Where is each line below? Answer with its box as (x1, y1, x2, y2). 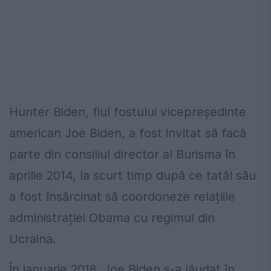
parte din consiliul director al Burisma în (9, 147, 235, 162)
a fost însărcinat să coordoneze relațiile (9, 189, 235, 204)
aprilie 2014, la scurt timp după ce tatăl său (9, 168, 256, 183)
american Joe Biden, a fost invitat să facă (9, 126, 246, 141)
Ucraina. (9, 232, 56, 247)
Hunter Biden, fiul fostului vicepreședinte (9, 105, 246, 120)
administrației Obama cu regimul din (9, 211, 215, 226)
